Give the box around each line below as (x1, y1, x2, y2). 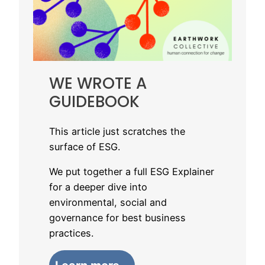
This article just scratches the (49, 125, 185, 137)
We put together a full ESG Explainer (49, 166, 214, 178)
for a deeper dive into (49, 181, 147, 193)
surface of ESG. (49, 140, 120, 153)
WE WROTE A (49, 72, 147, 94)
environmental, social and (49, 196, 167, 209)
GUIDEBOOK (49, 90, 140, 112)
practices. (49, 227, 93, 240)
